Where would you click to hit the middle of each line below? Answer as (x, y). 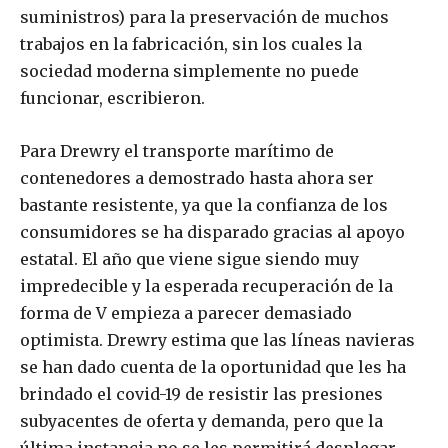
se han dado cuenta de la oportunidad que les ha (213, 367)
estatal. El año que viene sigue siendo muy (189, 259)
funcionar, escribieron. (112, 98)
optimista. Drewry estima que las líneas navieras (217, 340)
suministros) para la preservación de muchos (204, 17)
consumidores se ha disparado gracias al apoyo (212, 232)
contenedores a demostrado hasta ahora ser (197, 178)
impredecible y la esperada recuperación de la (206, 286)
